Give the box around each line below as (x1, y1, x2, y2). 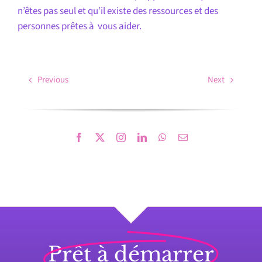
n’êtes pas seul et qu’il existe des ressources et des (17, 4, 218, 18)
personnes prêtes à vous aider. (17, 19, 142, 33)
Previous (37, 74, 69, 87)
